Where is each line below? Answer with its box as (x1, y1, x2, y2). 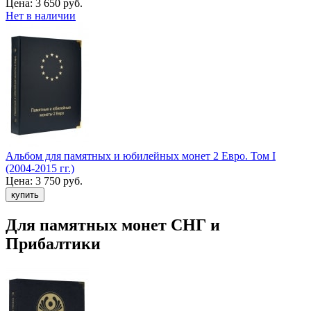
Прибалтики (6, 235, 101, 253)
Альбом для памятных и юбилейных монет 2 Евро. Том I (6, 150, 276, 162)
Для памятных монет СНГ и (6, 216, 220, 235)
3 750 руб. (35, 175, 83, 187)
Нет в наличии (6, 10, 76, 22)
